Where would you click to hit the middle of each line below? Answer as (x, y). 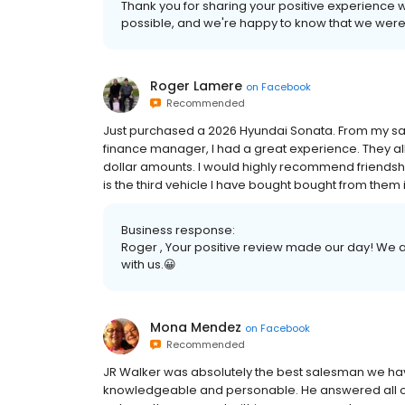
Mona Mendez (196, 327)
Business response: (178, 230)
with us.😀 (149, 264)
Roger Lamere (196, 86)
